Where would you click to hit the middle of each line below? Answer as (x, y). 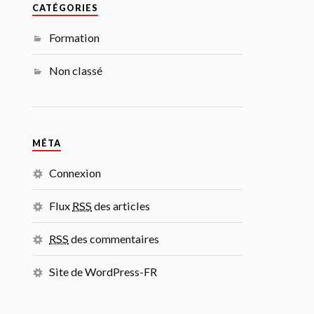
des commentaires (114, 239)
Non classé (76, 70)
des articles (121, 206)
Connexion (75, 173)
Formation (75, 37)
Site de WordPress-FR (103, 272)
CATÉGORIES (66, 8)
